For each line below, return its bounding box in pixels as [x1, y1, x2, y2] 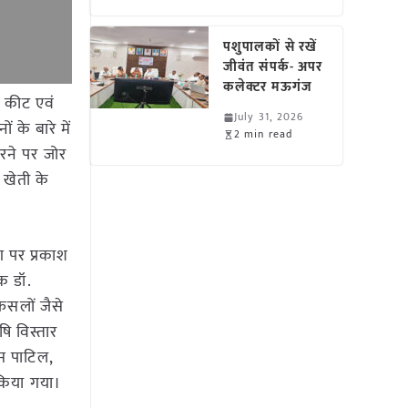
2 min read [234, 125, 293, 143]
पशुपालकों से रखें [223, 36, 318, 58]
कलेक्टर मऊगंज [223, 76, 312, 98]
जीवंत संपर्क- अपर [223, 56, 323, 78]
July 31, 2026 [234, 107, 304, 126]
